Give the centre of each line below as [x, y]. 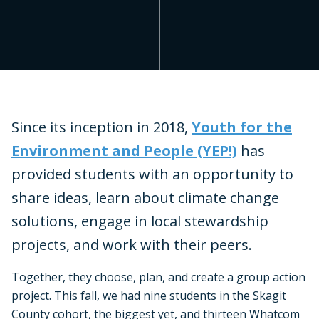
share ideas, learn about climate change [145, 197]
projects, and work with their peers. [132, 244]
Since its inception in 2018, [101, 127]
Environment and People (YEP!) [124, 150]
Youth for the [242, 127]
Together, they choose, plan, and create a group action [158, 277]
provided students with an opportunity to [152, 174]
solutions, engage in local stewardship [140, 221]
